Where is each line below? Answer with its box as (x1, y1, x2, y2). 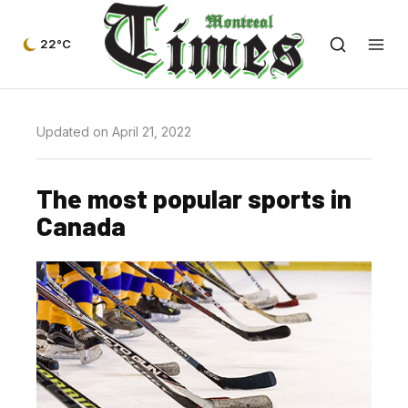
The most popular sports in (36, 182, 352, 214)
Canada (36, 209, 126, 241)
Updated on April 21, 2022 (36, 124, 191, 139)
